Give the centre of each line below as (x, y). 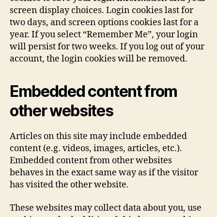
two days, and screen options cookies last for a (104, 23)
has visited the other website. (69, 185)
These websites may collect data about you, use (106, 208)
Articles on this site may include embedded (98, 136)
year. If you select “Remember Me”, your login (104, 35)
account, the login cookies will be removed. (99, 59)
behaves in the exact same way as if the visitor (104, 173)
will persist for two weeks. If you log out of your (107, 47)
